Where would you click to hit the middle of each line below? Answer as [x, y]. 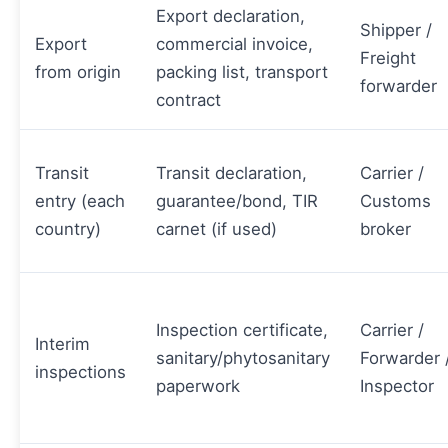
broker [385, 229]
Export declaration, [230, 16]
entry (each [80, 201]
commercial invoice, [234, 44]
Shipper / [396, 30]
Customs [395, 201]
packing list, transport [242, 72]
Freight [388, 58]
